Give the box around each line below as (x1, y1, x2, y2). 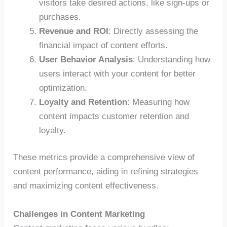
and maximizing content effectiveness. (13, 181, 159, 191)
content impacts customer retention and (39, 111, 190, 121)
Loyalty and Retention (39, 97, 128, 107)
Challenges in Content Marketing (13, 209, 145, 219)
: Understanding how (133, 54, 211, 64)
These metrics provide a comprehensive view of (13, 153, 195, 163)
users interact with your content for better (39, 68, 196, 79)
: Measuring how (127, 97, 190, 107)
